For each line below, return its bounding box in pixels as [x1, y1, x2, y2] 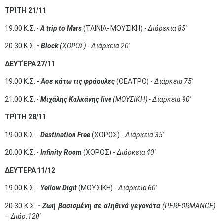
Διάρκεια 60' [118, 184, 157, 192]
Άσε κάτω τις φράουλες [41, 77, 116, 85]
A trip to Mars [40, 24, 83, 32]
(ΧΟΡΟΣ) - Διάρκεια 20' [60, 42, 130, 50]
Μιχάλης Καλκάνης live [40, 95, 113, 103]
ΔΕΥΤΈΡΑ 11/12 [5, 166, 55, 174]
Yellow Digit [40, 184, 78, 192]
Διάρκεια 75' [154, 77, 193, 85]
